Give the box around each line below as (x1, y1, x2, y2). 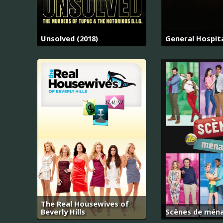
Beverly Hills (41, 206, 85, 217)
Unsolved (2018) (41, 33, 98, 44)
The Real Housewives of (41, 198, 129, 209)
